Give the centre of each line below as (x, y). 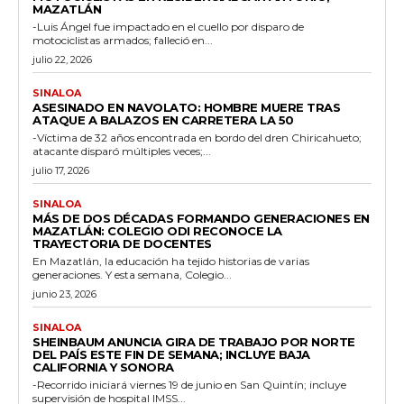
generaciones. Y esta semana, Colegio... (132, 274)
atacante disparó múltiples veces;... (122, 151)
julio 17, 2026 (61, 170)
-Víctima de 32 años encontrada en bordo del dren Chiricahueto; (197, 137)
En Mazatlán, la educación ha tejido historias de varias (171, 261)
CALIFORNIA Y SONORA (103, 367)
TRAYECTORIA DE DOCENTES (122, 243)
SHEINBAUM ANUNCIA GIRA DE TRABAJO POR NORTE (194, 341)
